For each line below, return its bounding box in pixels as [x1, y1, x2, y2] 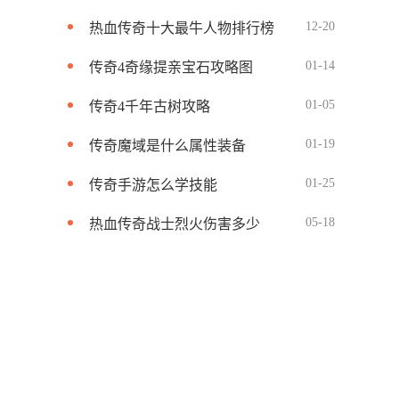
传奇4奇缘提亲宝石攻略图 [89, 60, 253, 75]
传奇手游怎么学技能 [89, 177, 217, 192]
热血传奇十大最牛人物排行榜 [89, 20, 274, 36]
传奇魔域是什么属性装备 [89, 138, 246, 153]
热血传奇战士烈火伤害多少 [89, 216, 260, 232]
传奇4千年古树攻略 [89, 99, 210, 114]
